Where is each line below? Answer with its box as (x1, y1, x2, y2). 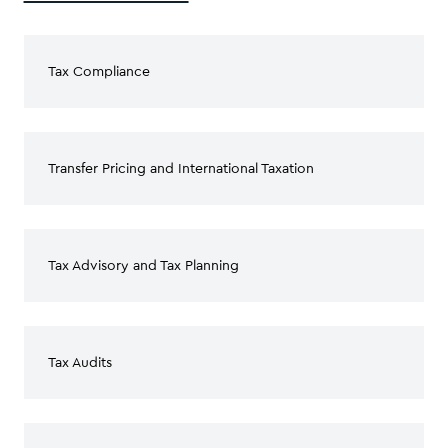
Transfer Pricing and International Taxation (48, 157, 314, 179)
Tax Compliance (48, 60, 150, 82)
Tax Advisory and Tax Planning (48, 254, 239, 276)
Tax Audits (48, 351, 112, 373)
